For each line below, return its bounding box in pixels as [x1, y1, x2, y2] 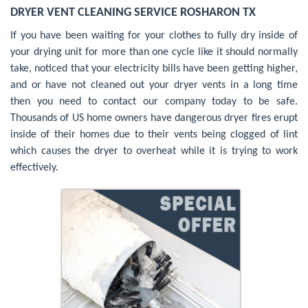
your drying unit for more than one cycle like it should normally [10, 47, 298, 58]
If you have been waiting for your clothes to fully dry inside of [10, 30, 298, 42]
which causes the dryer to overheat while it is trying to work [10, 146, 298, 157]
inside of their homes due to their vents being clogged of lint [10, 129, 298, 141]
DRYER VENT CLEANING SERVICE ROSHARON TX [10, 6, 256, 20]
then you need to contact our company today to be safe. [10, 96, 298, 108]
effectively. [10, 162, 58, 174]
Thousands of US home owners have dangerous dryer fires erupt [10, 113, 298, 124]
